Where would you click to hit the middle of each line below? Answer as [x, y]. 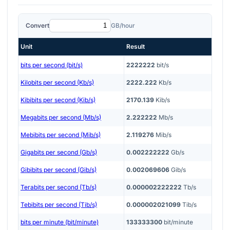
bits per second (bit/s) [52, 65]
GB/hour [123, 26]
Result [136, 47]
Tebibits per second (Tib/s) [59, 205]
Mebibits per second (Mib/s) [61, 135]
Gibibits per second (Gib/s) [59, 170]
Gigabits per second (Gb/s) [59, 152]
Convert [37, 26]
